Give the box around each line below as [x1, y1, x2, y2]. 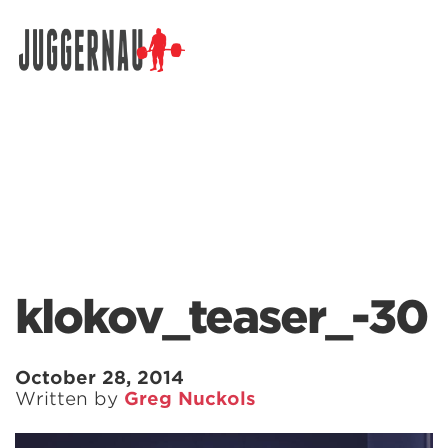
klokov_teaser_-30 [15, 290, 428, 344]
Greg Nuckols [124, 388, 256, 409]
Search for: [14, 58, 100, 78]
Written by [15, 388, 124, 409]
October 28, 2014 [15, 367, 184, 388]
